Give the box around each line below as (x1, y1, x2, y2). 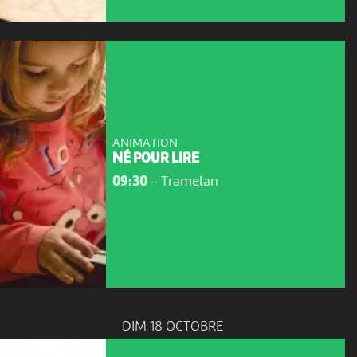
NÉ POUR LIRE (112, 152, 199, 167)
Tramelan (160, 175, 218, 190)
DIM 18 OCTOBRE (121, 320, 224, 335)
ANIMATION (112, 136, 178, 150)
